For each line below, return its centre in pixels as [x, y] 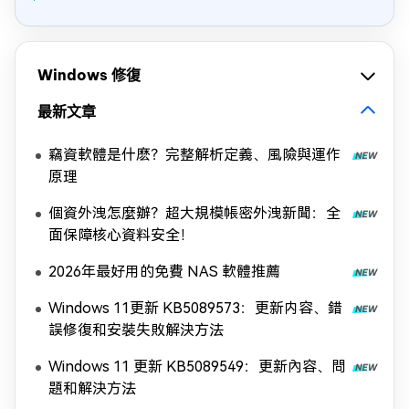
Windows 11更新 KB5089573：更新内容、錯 [195, 308]
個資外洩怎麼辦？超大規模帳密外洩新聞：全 [194, 213]
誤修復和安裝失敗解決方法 [136, 330]
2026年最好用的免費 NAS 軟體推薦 [164, 272]
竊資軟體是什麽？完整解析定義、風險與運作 [194, 155]
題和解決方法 [92, 388]
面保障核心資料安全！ [121, 235]
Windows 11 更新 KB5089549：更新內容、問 [197, 367]
